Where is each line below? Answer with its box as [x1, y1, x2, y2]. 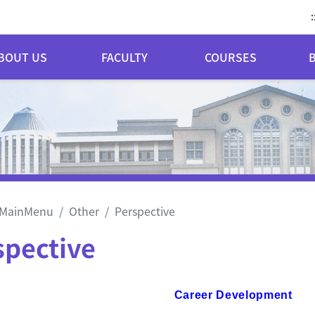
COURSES [204, 49, 257, 65]
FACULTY [101, 49, 148, 65]
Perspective [115, 202, 175, 219]
